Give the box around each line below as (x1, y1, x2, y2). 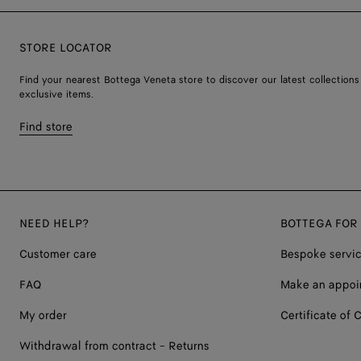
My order (19, 307, 67, 323)
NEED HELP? (19, 215, 89, 231)
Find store (19, 118, 73, 135)
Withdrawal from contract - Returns (19, 338, 210, 354)
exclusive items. (19, 87, 93, 102)
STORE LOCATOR (19, 39, 112, 56)
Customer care (19, 246, 97, 262)
